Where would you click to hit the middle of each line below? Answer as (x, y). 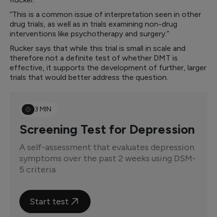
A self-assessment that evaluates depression (107, 147)
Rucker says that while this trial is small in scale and (98, 48)
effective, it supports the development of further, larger (108, 68)
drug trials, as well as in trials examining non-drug (93, 24)
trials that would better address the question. (89, 77)
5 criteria (38, 170)
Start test (49, 201)
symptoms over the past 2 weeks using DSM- (108, 158)
